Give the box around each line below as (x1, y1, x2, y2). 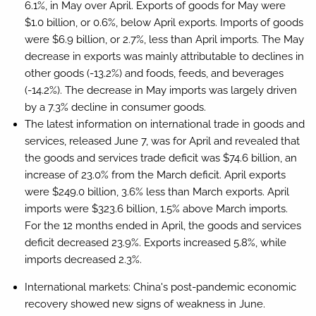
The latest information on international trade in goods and (24, 117, 305, 130)
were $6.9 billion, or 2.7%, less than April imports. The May (24, 32, 304, 46)
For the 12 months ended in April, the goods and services (24, 219, 301, 232)
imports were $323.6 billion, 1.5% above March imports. (24, 202, 288, 215)
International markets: (24, 280, 133, 293)
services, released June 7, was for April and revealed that (24, 134, 300, 147)
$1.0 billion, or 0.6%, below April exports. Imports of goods (24, 16, 303, 29)
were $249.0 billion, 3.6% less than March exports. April (24, 185, 289, 198)
